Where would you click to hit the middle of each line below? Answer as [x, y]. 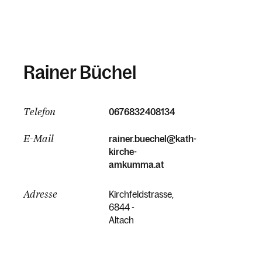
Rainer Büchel [80, 73]
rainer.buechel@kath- [153, 139]
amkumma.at [136, 164]
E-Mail [39, 138]
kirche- [123, 151]
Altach [121, 220]
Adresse [40, 194]
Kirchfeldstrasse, [141, 194]
